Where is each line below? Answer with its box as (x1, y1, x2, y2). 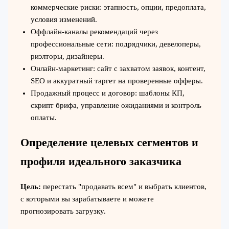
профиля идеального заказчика (20, 155, 181, 168)
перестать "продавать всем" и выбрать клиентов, (40, 182, 207, 191)
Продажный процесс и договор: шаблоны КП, (30, 89, 185, 98)
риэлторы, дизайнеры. (30, 52, 104, 61)
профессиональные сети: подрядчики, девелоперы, (30, 40, 201, 49)
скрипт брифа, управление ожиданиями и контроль (30, 101, 201, 110)
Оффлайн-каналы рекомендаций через (30, 28, 158, 36)
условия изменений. (30, 15, 97, 24)
